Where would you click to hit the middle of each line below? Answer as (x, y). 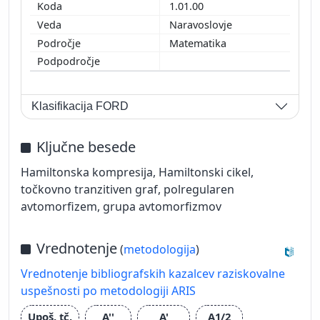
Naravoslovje (202, 24)
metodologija (160, 249)
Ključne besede (86, 146)
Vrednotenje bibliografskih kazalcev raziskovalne (153, 273)
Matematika (199, 43)
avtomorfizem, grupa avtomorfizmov (121, 206)
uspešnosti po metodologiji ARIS (108, 290)
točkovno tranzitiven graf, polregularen (127, 189)
